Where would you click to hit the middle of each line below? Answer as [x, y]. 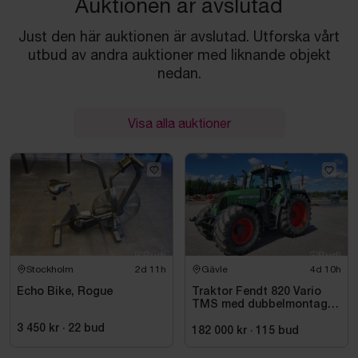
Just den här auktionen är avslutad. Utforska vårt [179, 36]
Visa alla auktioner [179, 123]
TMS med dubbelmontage [263, 305]
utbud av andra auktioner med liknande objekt [179, 55]
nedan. [179, 73]
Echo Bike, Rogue [65, 292]
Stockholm [50, 269]
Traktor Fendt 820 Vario [257, 292]
